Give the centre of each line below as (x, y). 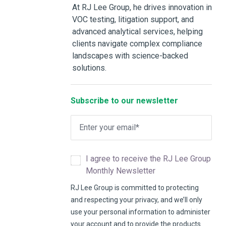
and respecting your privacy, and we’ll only (136, 200)
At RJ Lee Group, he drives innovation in (142, 7)
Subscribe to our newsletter (124, 101)
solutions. (89, 68)
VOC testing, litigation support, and (133, 19)
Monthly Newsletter (121, 171)
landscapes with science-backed (130, 56)
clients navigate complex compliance (137, 44)
